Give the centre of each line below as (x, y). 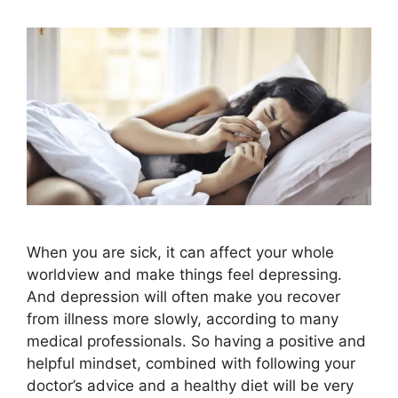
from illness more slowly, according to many (183, 318)
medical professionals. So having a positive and (196, 341)
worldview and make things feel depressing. (184, 274)
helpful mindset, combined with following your (191, 363)
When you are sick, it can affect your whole (180, 252)
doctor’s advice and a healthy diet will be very (190, 385)
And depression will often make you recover (183, 296)
